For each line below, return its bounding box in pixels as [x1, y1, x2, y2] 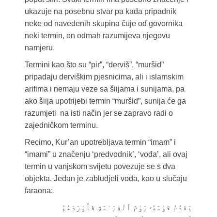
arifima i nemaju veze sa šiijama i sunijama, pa [24, 85, 185, 93]
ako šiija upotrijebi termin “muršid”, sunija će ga [24, 97, 186, 106]
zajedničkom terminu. [24, 121, 98, 130]
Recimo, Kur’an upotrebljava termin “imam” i [24, 138, 176, 147]
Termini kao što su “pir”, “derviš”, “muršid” [24, 61, 164, 69]
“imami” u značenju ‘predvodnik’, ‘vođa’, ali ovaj [24, 150, 187, 159]
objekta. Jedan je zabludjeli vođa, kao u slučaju [24, 174, 187, 183]
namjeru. [24, 44, 55, 52]
